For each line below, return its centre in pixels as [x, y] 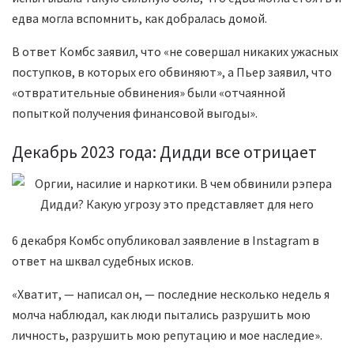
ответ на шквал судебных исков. [103, 260]
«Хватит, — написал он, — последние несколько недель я [171, 294]
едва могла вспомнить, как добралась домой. [139, 19]
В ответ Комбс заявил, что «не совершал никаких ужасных [175, 52]
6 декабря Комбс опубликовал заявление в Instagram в [166, 240]
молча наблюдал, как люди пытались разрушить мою [161, 314]
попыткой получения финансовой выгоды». [135, 113]
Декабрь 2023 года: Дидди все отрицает [164, 152]
